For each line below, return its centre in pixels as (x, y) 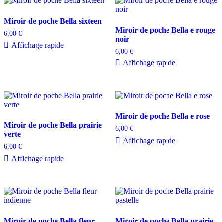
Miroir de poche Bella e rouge (165, 30)
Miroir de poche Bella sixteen (53, 21)
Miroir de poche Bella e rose (162, 116)
